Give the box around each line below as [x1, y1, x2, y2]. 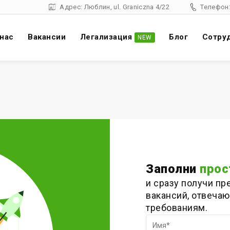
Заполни [146, 161, 200, 176]
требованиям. [146, 202, 207, 213]
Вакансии [28, 32, 66, 42]
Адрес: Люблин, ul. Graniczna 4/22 [60, 3, 170, 11]
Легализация [80, 32, 132, 42]
